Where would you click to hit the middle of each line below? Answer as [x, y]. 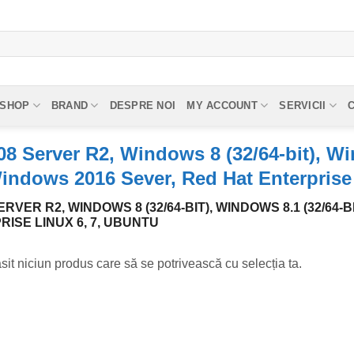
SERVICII [303, 105]
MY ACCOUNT [222, 105]
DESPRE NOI [143, 105]
